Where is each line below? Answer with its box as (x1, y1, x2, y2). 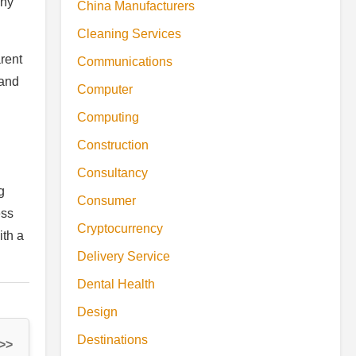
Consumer (77, 194, 136, 207)
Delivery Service (77, 250, 170, 263)
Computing (77, 110, 139, 124)
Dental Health (77, 277, 155, 291)
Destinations (77, 333, 148, 346)
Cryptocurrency (77, 222, 163, 235)
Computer (77, 83, 133, 96)
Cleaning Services (77, 27, 181, 41)
